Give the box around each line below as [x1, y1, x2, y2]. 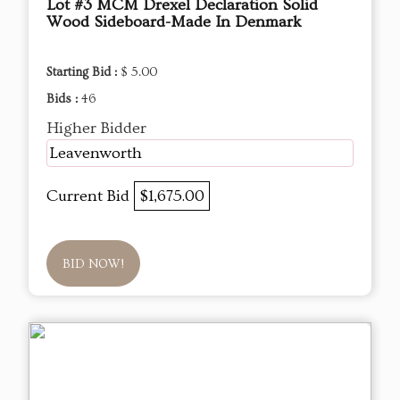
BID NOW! [62, 257, 124, 272]
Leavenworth [49, 144, 142, 163]
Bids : [46, 92, 81, 107]
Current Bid [46, 187, 134, 206]
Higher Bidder [46, 119, 146, 138]
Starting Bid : [46, 65, 121, 80]
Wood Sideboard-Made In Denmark [46, 12, 302, 32]
